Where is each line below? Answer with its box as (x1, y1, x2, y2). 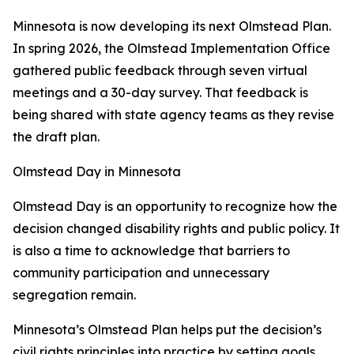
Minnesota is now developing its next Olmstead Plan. (13, 18, 331, 34)
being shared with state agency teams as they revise (13, 107, 334, 122)
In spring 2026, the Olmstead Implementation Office (13, 40, 330, 56)
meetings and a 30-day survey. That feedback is (13, 85, 308, 100)
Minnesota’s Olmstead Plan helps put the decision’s (13, 322, 322, 337)
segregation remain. (13, 287, 136, 303)
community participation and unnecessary (13, 265, 269, 281)
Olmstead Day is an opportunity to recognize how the (13, 198, 337, 214)
